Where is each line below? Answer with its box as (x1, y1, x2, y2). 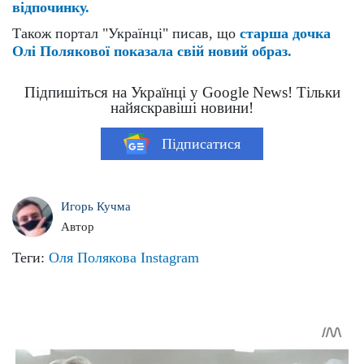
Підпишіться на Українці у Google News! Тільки (24, 84, 340, 102)
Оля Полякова (49, 249, 136, 266)
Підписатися (162, 135, 240, 152)
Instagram (141, 249, 199, 266)
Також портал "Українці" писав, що (12, 25, 240, 42)
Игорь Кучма (61, 200, 131, 214)
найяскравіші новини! (110, 99, 253, 117)
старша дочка (240, 25, 331, 42)
